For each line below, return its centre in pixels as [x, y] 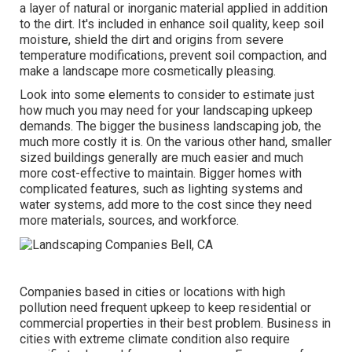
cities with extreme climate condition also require [155, 339]
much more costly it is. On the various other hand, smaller [176, 142]
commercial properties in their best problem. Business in [176, 323]
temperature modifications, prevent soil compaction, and [174, 56]
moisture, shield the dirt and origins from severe [152, 40]
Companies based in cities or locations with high [153, 291]
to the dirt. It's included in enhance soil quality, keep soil [172, 24]
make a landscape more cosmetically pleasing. [148, 71]
